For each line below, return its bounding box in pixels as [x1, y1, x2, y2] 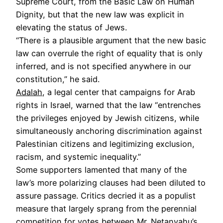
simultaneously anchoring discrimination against [16, 125, 202, 136]
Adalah [16, 87, 42, 97]
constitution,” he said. [16, 74, 100, 84]
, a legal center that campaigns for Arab [42, 87, 195, 97]
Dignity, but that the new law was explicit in [16, 9, 184, 19]
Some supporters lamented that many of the [16, 164, 187, 175]
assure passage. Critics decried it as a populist [16, 190, 196, 201]
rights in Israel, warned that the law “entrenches [16, 100, 201, 110]
